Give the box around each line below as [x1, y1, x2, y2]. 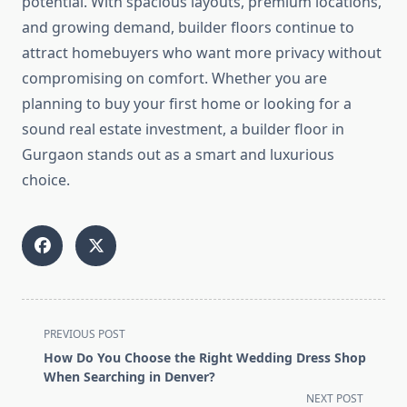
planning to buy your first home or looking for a [22, 94, 352, 114]
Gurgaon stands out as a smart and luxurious [22, 144, 334, 165]
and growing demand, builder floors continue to [22, 17, 354, 38]
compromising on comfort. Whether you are [22, 68, 327, 89]
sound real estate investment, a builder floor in [22, 119, 344, 140]
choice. [22, 170, 70, 191]
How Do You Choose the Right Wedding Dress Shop [44, 349, 366, 367]
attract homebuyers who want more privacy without [22, 43, 382, 64]
